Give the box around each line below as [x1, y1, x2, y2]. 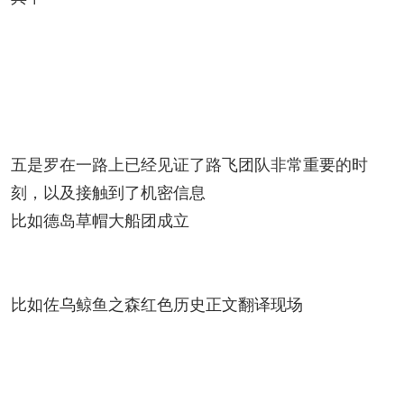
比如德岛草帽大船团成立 [11, 207, 189, 231]
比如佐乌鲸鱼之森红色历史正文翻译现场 [11, 291, 303, 315]
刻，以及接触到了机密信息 [11, 179, 206, 203]
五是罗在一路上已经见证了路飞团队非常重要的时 [11, 151, 368, 175]
